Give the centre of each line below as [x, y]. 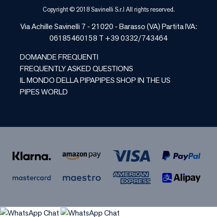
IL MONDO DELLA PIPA [57, 80]
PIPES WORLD [44, 92]
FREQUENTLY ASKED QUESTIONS [77, 68]
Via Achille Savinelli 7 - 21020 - [70, 26]
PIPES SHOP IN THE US [133, 80]
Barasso [132, 26]
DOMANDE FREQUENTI [59, 57]
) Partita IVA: [177, 26]
